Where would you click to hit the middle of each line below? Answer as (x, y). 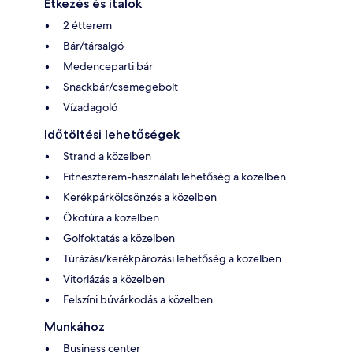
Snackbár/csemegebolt (121, 86)
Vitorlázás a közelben (114, 279)
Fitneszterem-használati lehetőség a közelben (175, 176)
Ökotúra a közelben (111, 217)
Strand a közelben (107, 156)
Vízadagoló (90, 107)
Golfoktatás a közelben (119, 238)
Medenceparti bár (108, 66)
